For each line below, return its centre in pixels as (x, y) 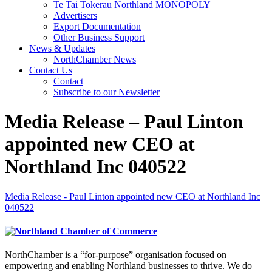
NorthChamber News (95, 59)
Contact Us (51, 70)
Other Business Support (99, 37)
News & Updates (62, 48)
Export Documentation (97, 26)
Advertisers (75, 15)
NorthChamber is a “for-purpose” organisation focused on (116, 255)
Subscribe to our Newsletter (107, 92)
